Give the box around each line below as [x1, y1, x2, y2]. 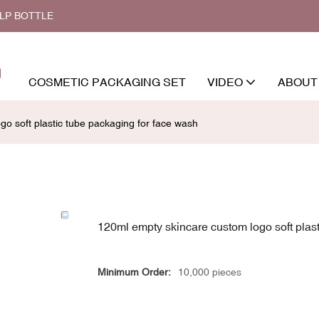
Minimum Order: [98, 266, 171, 278]
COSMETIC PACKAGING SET [28, 75, 186, 88]
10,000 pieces [178, 266, 241, 278]
